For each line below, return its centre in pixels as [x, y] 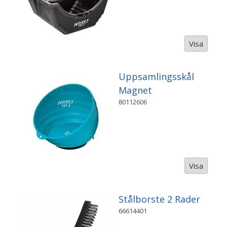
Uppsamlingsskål [157, 77]
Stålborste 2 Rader [160, 199]
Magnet [136, 90]
